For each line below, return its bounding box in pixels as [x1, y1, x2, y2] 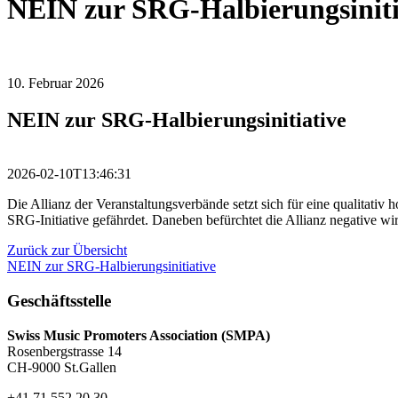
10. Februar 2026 [7, 75, 104, 91]
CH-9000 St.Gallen [7, 359, 116, 375]
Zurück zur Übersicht [7, 243, 127, 259]
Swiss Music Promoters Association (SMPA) [7, 327, 270, 343]
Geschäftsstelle [7, 291, 111, 311]
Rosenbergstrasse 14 [7, 343, 122, 359]
